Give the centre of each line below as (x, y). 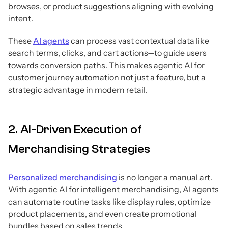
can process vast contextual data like (139, 41)
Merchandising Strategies (79, 149)
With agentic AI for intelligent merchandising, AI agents (113, 190)
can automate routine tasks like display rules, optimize (109, 202)
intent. (21, 19)
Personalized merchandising (63, 177)
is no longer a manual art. (165, 177)
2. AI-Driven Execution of (75, 130)
